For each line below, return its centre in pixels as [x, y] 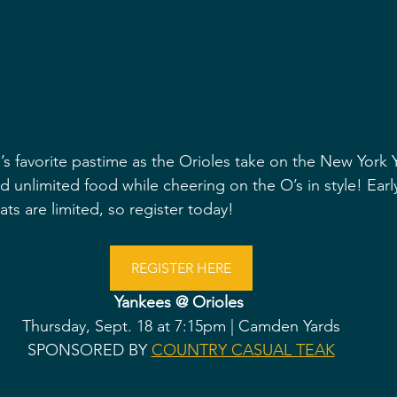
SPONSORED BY [89, 350]
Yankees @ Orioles [181, 302]
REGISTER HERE [181, 268]
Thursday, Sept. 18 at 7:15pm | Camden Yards [181, 326]
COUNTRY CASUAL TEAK [243, 350]
